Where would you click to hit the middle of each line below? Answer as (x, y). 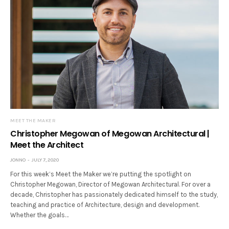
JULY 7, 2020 (45, 160)
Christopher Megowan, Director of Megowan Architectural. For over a (111, 184)
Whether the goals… (40, 215)
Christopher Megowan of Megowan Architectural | (110, 133)
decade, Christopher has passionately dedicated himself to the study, (114, 194)
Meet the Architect (47, 145)
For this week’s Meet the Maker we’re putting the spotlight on (101, 174)
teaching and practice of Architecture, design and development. (105, 204)
